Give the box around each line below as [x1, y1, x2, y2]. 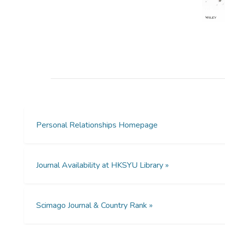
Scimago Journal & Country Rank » [36, 200, 153, 211]
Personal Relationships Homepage [36, 120, 158, 131]
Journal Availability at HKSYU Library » [36, 160, 169, 171]
